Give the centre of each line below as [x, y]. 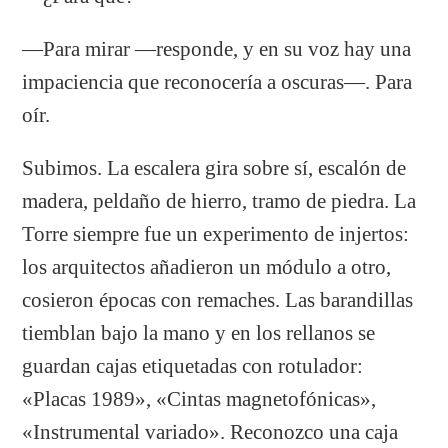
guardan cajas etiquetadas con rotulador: [193, 365]
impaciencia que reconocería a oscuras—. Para [217, 81]
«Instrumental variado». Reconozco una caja [210, 431]
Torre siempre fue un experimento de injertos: [216, 233]
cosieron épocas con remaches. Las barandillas [218, 299]
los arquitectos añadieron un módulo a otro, [207, 266]
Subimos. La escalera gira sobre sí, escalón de [214, 167]
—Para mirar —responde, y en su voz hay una [217, 48]
